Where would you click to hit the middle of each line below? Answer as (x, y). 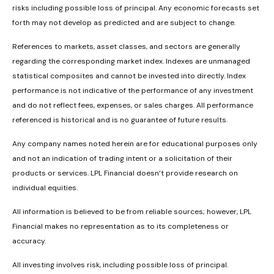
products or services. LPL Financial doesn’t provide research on (125, 173)
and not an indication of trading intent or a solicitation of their (122, 158)
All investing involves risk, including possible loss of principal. (120, 265)
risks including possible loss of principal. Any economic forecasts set (136, 8)
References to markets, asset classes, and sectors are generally (126, 46)
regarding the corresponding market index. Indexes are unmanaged (131, 61)
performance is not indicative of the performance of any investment (133, 90)
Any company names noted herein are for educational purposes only (135, 143)
